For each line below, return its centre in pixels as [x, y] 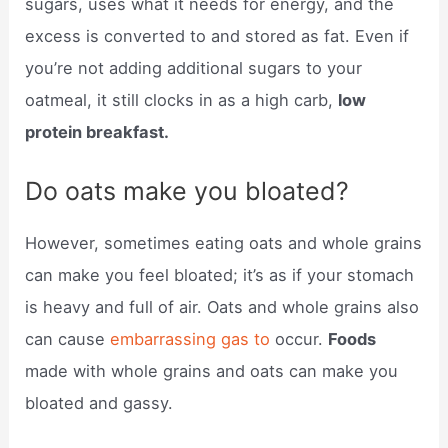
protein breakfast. [97, 132]
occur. [302, 338]
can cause [68, 338]
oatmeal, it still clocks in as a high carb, [182, 100]
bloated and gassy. [99, 402]
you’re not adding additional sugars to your [194, 68]
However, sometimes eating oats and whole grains [224, 242]
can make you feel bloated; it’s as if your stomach [220, 274]
